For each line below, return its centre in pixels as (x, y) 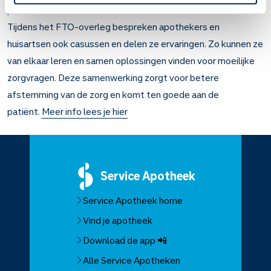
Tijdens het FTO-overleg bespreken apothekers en (113, 27)
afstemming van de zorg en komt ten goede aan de (113, 94)
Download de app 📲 (125, 240)
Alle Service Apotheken (131, 260)
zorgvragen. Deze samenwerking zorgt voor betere (113, 77)
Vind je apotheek (117, 220)
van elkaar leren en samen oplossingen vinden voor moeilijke (131, 60)
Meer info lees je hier (85, 111)
